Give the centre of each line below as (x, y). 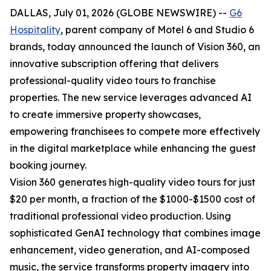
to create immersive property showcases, (105, 114)
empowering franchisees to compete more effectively (135, 131)
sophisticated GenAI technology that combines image (135, 233)
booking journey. (48, 165)
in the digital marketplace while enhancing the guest (133, 148)
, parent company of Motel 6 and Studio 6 (157, 30)
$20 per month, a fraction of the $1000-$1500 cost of (132, 199)
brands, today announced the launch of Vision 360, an (135, 47)
